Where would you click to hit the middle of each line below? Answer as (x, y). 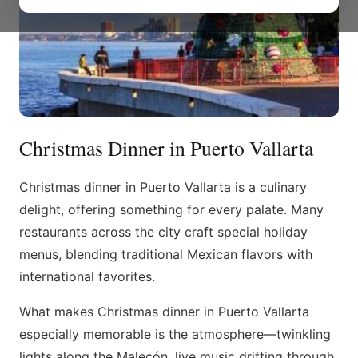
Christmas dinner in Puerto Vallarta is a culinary (163, 187)
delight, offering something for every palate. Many (171, 209)
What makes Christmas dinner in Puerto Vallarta (164, 312)
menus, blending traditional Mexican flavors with (166, 254)
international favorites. (87, 276)
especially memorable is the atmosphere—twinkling (175, 334)
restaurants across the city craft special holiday (163, 232)
